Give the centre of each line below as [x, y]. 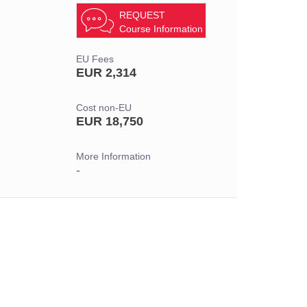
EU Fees [95, 59]
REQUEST [142, 15]
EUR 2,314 [106, 73]
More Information [113, 157]
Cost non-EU [104, 108]
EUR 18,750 [110, 121]
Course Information [161, 29]
